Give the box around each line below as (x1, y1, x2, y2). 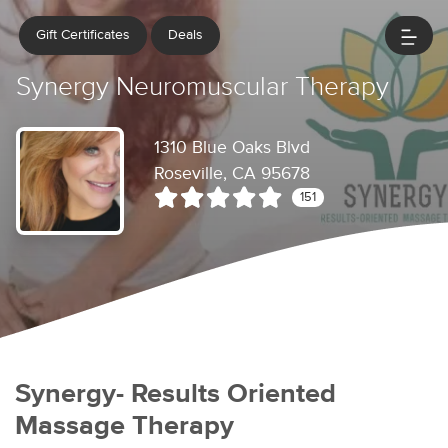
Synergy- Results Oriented (15, 381, 336, 408)
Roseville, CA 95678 (154, 165, 310, 183)
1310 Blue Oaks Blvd (154, 139, 310, 157)
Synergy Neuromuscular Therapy (16, 74, 389, 101)
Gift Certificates (36, 28, 130, 42)
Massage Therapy (15, 413, 234, 440)
